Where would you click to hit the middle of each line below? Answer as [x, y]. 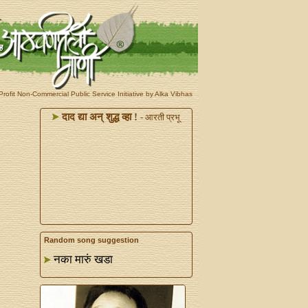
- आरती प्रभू [160, 117]
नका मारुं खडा [83, 260]
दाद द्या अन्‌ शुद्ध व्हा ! [98, 117]
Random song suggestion [91, 240]
